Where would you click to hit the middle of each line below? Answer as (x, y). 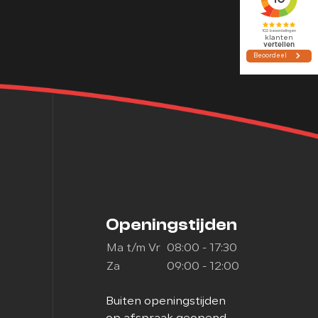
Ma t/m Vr (133, 248)
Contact (167, 16)
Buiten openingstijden (165, 302)
